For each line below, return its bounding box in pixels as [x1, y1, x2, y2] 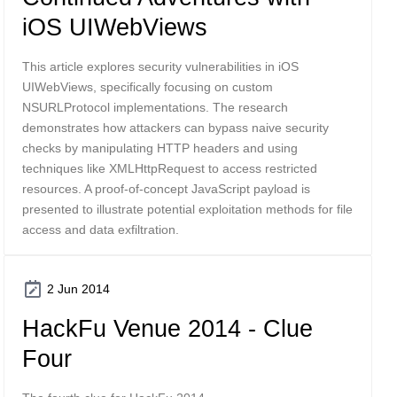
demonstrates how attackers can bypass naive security [22, 121, 329, 135]
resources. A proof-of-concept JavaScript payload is [22, 182, 310, 196]
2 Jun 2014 [47, 282, 110, 296]
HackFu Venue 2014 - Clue [22, 315, 313, 342]
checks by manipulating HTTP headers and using [22, 141, 298, 155]
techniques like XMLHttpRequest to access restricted [22, 161, 317, 175]
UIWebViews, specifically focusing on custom [22, 80, 273, 94]
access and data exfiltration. [22, 222, 179, 237]
